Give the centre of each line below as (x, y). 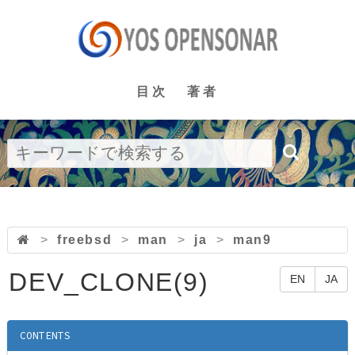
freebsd (84, 240)
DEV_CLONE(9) (109, 282)
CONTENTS (46, 336)
